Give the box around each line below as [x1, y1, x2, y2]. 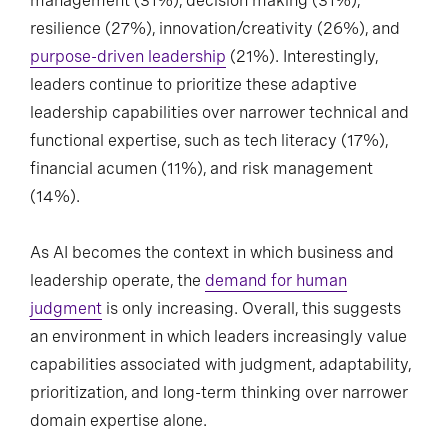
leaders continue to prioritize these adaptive [30, 75, 357, 95]
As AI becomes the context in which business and [30, 243, 394, 263]
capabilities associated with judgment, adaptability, [30, 355, 411, 375]
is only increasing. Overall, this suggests [102, 299, 401, 319]
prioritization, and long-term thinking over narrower [30, 383, 408, 403]
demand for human [205, 271, 347, 291]
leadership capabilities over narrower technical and [30, 103, 409, 123]
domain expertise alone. [30, 411, 207, 431]
